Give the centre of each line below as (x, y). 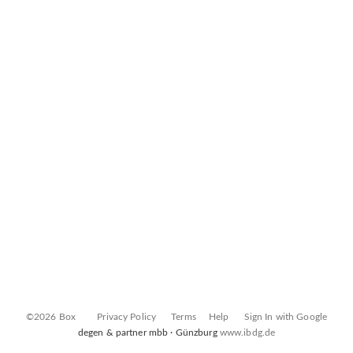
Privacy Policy (127, 317)
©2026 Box (51, 317)
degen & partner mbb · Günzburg (149, 333)
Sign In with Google (286, 317)
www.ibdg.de (247, 333)
